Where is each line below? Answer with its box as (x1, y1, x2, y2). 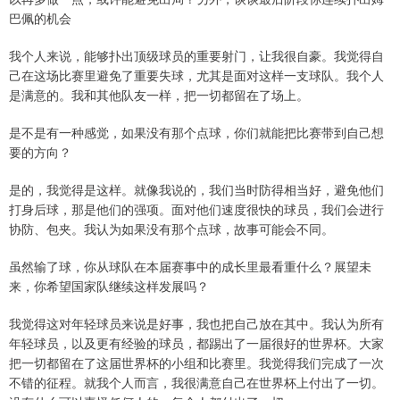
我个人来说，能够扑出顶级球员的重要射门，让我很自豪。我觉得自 (9, 46, 384, 64)
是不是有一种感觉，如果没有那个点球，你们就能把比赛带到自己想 (9, 122, 384, 141)
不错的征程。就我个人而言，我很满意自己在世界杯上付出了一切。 (9, 372, 384, 391)
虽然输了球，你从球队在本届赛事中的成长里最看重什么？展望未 (9, 256, 371, 275)
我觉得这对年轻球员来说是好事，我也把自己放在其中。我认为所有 (9, 313, 384, 332)
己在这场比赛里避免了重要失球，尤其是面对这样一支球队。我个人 (9, 65, 384, 84)
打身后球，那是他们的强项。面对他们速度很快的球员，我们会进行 (9, 199, 384, 218)
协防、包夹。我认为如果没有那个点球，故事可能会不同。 (9, 219, 334, 237)
